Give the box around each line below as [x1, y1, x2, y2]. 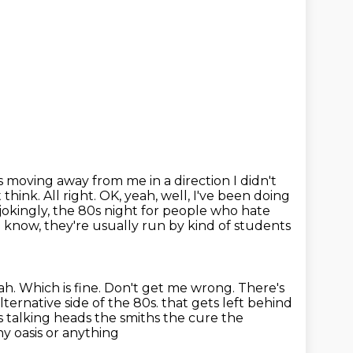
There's [238, 281, 284, 295]
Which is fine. [19, 281, 104, 295]
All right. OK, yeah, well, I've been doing [43, 188, 290, 203]
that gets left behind [162, 295, 292, 310]
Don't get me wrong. [104, 281, 238, 295]
